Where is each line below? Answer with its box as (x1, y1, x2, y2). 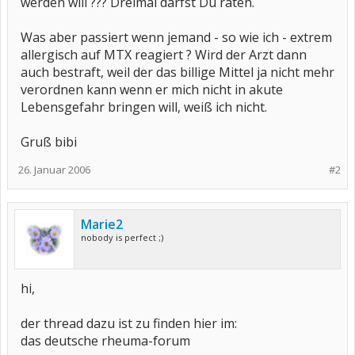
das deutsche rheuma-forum (21, 332, 190, 349)
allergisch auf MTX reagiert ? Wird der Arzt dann (21, 46, 307, 63)
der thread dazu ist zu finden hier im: (21, 315, 237, 332)
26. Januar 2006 (18, 162, 90, 177)
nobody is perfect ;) (81, 231, 163, 243)
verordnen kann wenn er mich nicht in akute (21, 81, 283, 98)
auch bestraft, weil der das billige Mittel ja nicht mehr (21, 63, 334, 81)
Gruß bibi (21, 133, 77, 151)
